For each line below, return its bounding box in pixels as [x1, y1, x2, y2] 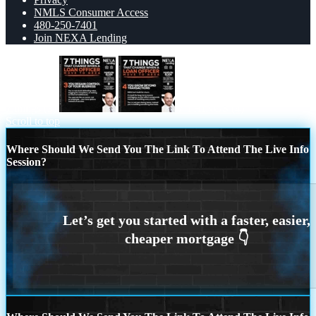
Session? [6, 155, 47, 168]
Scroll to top [6, 114, 60, 127]
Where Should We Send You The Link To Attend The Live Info [6, 142, 309, 155]
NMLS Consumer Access [34, 6, 148, 18]
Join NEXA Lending [34, 31, 127, 44]
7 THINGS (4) [178, 102, 244, 114]
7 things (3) [6, 102, 56, 114]
